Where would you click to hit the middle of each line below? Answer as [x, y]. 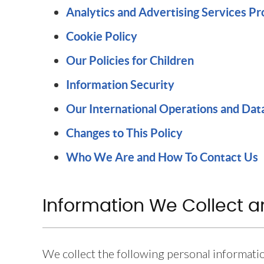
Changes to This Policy [124, 133]
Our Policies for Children [130, 60]
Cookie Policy [102, 36]
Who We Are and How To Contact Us [162, 157]
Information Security [120, 85]
